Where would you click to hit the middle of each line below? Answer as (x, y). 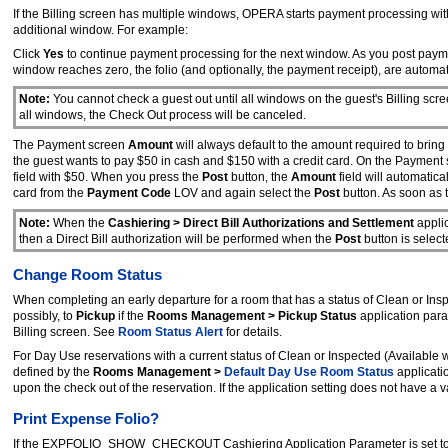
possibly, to (43, 315)
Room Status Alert (170, 331)
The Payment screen (70, 145)
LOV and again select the (242, 193)
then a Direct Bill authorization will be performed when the (175, 238)
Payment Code (129, 193)
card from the (50, 193)
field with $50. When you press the (107, 177)
